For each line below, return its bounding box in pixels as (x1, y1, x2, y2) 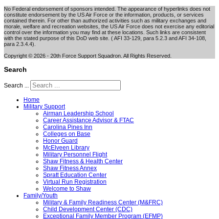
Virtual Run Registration (43, 178, 107, 186)
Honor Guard (43, 137, 78, 145)
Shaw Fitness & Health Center (43, 158, 123, 165)
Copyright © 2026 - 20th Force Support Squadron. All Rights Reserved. (4, 53, 172, 59)
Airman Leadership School (43, 110, 114, 117)
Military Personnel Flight (43, 151, 107, 158)
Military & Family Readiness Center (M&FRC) (43, 199, 163, 206)
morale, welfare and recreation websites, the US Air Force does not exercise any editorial (4, 23, 214, 30)
